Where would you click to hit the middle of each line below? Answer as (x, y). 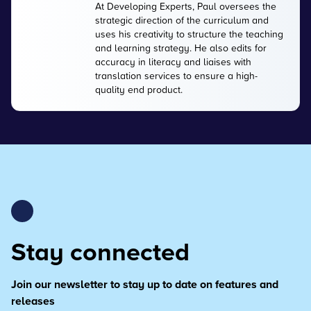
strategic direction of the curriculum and (182, 20)
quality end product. (139, 89)
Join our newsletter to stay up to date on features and (145, 284)
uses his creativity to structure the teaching (189, 34)
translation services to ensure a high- (176, 75)
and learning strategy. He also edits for (181, 48)
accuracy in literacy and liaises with (173, 61)
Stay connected (100, 251)
